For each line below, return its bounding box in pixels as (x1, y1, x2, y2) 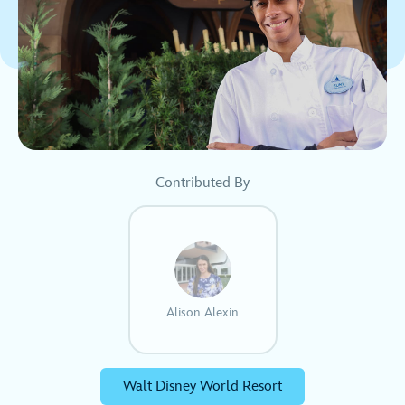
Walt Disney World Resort (123, 377, 282, 395)
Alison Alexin (166, 304, 239, 320)
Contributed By (155, 174, 250, 192)
